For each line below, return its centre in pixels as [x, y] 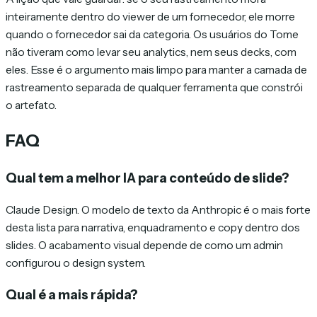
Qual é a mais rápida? [72, 295]
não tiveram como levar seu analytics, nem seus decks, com [151, 52]
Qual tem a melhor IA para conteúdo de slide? [148, 178]
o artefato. [31, 105]
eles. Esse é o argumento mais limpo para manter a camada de [156, 69]
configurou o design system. [76, 263]
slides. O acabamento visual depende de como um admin [144, 246]
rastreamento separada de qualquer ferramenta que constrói [154, 87]
